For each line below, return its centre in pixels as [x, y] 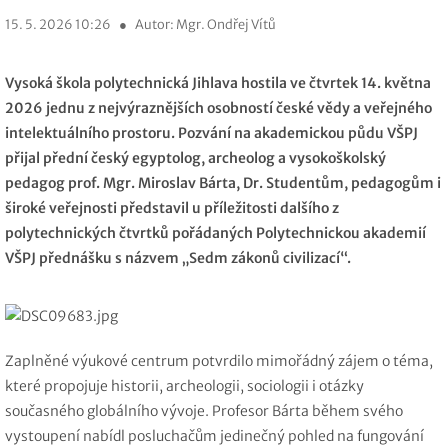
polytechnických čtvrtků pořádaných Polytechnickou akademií [215, 233]
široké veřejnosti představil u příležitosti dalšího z [172, 208]
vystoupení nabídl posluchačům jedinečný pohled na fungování [214, 435]
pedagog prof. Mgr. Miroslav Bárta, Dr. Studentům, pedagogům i [223, 183]
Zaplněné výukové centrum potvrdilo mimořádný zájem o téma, [219, 360]
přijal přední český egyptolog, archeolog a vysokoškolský [195, 158]
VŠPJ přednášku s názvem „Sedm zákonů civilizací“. [178, 258]
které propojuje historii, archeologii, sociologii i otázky [184, 385]
